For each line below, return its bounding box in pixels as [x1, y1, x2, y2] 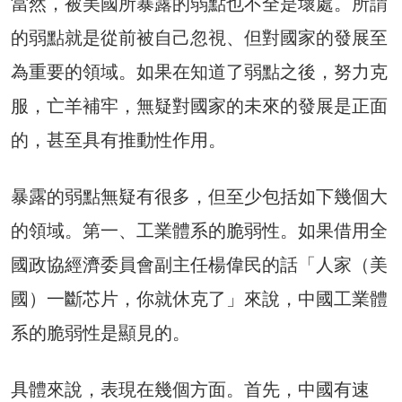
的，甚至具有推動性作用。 [11, 129, 226, 152]
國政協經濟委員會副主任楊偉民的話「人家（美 [11, 254, 388, 276]
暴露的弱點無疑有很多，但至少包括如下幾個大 [11, 186, 388, 208]
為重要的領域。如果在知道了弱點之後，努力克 [11, 61, 388, 83]
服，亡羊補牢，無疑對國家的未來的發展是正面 [11, 95, 388, 118]
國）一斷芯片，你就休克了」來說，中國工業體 [11, 288, 388, 310]
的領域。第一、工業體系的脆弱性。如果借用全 [11, 220, 388, 242]
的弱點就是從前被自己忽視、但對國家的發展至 [11, 27, 388, 49]
